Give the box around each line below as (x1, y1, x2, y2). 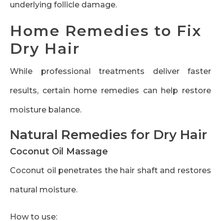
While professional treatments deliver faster (10, 67, 211, 76)
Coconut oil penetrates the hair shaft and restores (10, 166, 211, 176)
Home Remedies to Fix (10, 22, 202, 40)
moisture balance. (10, 105, 81, 115)
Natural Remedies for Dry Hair (10, 127, 207, 143)
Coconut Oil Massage (10, 146, 108, 157)
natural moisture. (10, 185, 77, 195)
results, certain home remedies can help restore (10, 86, 211, 96)
